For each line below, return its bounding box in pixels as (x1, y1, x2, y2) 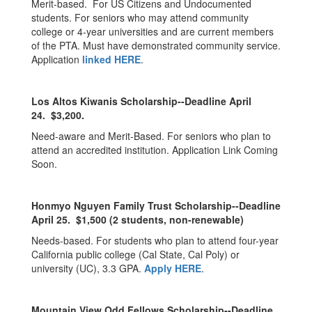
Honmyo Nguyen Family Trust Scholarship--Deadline (31, 198, 281, 212)
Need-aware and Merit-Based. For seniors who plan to (31, 129, 271, 143)
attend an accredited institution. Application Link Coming (31, 143, 278, 157)
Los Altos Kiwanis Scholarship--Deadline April (31, 94, 251, 108)
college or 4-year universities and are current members (31, 24, 274, 38)
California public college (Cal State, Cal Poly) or (31, 247, 240, 261)
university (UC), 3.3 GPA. (31, 261, 144, 275)
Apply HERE (144, 261, 201, 275)
